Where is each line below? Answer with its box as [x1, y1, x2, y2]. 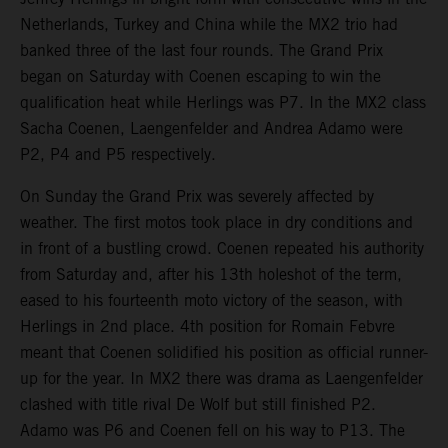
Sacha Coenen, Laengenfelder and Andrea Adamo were [20, 118, 403, 138]
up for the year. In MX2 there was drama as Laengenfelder [20, 368, 423, 388]
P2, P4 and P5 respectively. [20, 144, 216, 164]
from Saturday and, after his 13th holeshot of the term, [20, 264, 402, 284]
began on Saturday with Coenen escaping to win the [20, 66, 381, 86]
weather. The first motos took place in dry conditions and [20, 212, 413, 232]
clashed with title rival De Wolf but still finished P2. [20, 394, 376, 414]
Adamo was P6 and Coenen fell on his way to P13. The [20, 420, 405, 440]
